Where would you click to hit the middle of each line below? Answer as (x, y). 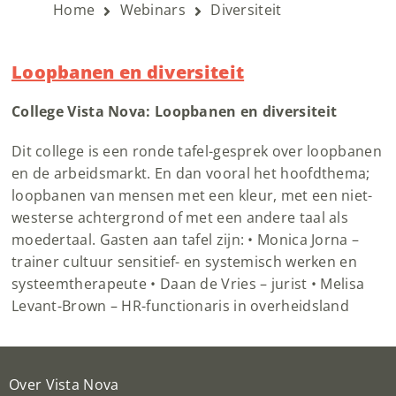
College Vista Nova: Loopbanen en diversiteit (174, 111)
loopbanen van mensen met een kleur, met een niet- (192, 195)
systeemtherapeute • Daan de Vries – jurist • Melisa (188, 283)
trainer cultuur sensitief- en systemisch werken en (184, 261)
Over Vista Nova (64, 384)
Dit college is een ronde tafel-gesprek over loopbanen (196, 151)
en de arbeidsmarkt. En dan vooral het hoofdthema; (190, 173)
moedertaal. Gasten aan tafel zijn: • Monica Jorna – (185, 239)
